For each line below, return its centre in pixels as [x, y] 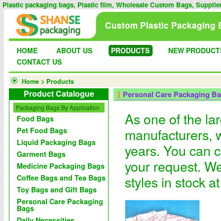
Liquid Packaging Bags [56, 142]
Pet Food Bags [42, 130]
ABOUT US [74, 50]
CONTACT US [39, 62]
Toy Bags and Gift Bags [57, 189]
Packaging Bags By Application [57, 107]
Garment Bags [41, 154]
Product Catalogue [59, 93]
